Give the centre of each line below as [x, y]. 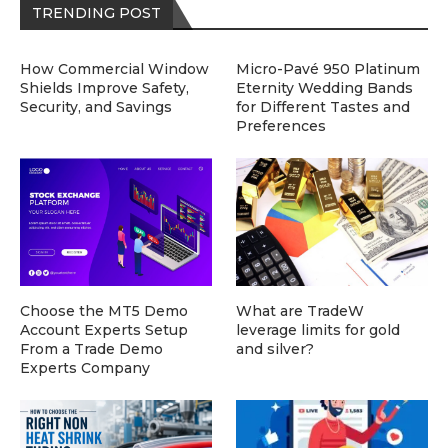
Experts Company [85, 368]
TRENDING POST [96, 13]
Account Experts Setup [104, 330]
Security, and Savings [96, 107]
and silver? [275, 349]
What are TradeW [300, 311]
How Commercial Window [114, 69]
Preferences [281, 126]
